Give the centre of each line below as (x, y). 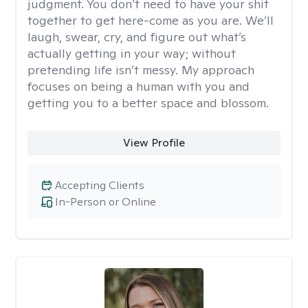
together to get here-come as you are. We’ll (151, 20)
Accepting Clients (100, 185)
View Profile (154, 143)
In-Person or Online (106, 202)
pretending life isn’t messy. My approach (141, 70)
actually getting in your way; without (132, 53)
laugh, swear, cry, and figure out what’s (137, 37)
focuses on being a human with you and (139, 86)
